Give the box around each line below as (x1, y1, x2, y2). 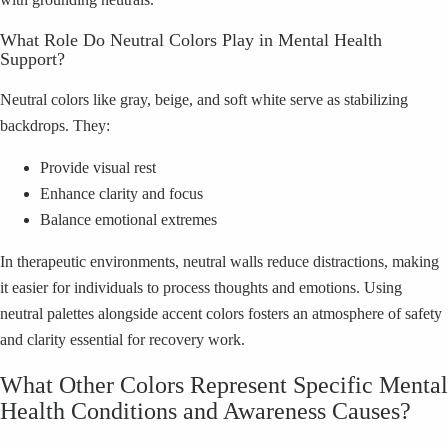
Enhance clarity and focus (40, 184, 203, 202)
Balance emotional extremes (40, 210, 217, 228)
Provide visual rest (40, 158, 156, 176)
